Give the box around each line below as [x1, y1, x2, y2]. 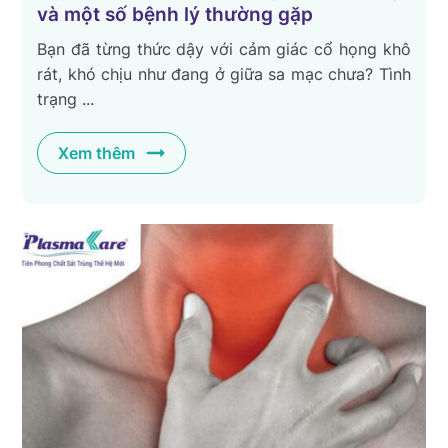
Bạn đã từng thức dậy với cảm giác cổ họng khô [37, 39, 411, 60]
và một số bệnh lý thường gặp [37, 3, 314, 27]
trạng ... [37, 89, 95, 110]
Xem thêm [58, 143, 136, 164]
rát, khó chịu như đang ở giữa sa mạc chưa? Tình [37, 64, 411, 85]
